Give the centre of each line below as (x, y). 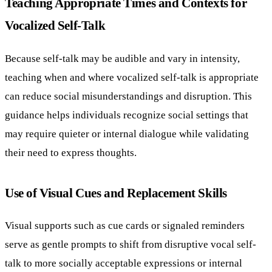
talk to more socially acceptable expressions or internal (124, 263)
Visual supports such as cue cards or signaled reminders (125, 226)
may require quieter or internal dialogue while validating (127, 133)
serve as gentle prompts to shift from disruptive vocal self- (131, 244)
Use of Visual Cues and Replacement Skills (116, 192)
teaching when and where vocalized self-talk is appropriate (132, 77)
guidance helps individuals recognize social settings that (127, 114)
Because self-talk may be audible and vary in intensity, (122, 58)
